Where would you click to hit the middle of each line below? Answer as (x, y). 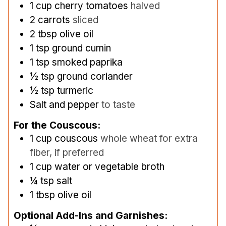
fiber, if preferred (67, 152)
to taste (118, 104)
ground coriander (95, 76)
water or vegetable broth (109, 166)
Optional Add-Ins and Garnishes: (91, 215)
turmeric (75, 90)
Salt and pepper (64, 104)
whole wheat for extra (149, 138)
